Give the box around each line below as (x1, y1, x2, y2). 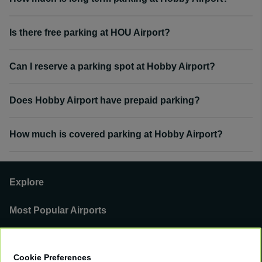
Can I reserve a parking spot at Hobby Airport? (9, 61, 215, 71)
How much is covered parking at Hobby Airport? (9, 129, 223, 139)
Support (9, 233, 46, 243)
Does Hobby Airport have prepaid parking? (9, 95, 200, 105)
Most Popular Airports (9, 205, 106, 215)
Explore (9, 177, 44, 187)
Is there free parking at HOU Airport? (9, 27, 170, 37)
